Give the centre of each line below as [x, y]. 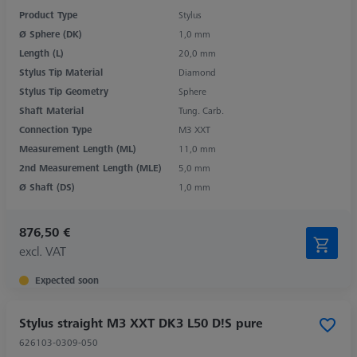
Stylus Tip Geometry [64, 91]
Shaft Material [51, 110]
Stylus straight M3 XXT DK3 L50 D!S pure [141, 322]
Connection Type [55, 129]
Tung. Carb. [201, 110]
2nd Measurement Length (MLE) [90, 167]
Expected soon [67, 280]
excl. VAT [43, 251]
